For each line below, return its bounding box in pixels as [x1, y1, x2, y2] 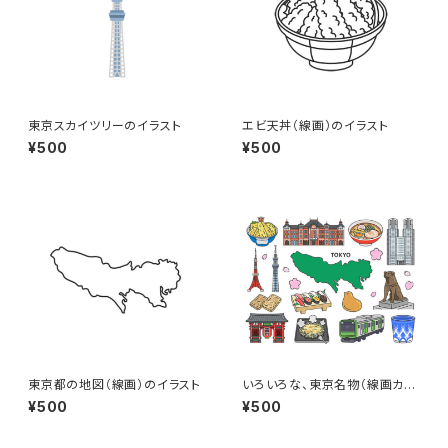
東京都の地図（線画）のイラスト [28, 377, 201, 393]
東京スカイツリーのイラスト [28, 118, 182, 134]
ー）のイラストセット [242, 392, 350, 408]
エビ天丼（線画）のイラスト [242, 118, 389, 134]
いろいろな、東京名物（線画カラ [242, 377, 415, 393]
